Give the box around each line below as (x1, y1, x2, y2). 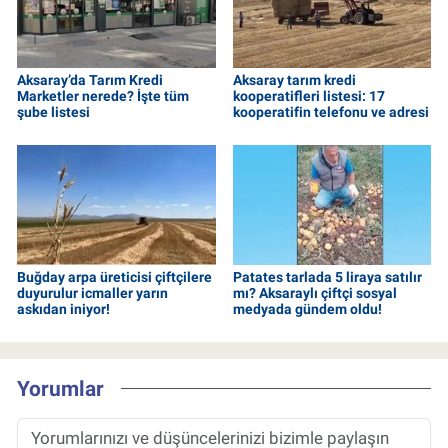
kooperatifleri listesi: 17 (232, 87, 385, 104)
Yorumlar (17, 376, 104, 402)
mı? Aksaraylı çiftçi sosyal (232, 284, 397, 301)
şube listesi (17, 103, 90, 120)
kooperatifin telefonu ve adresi (232, 103, 429, 120)
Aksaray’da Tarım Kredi (17, 71, 163, 88)
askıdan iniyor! (17, 300, 110, 317)
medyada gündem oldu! (232, 300, 382, 317)
